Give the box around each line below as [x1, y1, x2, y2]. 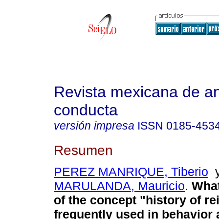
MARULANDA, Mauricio [54, 179, 185, 193]
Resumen [54, 142, 113, 158]
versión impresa [54, 119, 134, 132]
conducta [54, 101, 118, 119]
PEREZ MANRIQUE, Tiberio [54, 165, 208, 179]
